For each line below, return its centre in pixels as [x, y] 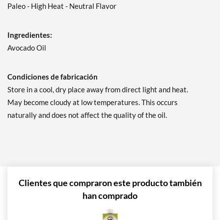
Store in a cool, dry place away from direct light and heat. [98, 90]
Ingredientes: [30, 35]
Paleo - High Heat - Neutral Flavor [62, 6]
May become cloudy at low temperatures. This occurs [93, 102]
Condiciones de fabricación [53, 77]
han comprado [110, 196]
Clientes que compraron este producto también [110, 183]
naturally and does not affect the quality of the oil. [87, 115]
